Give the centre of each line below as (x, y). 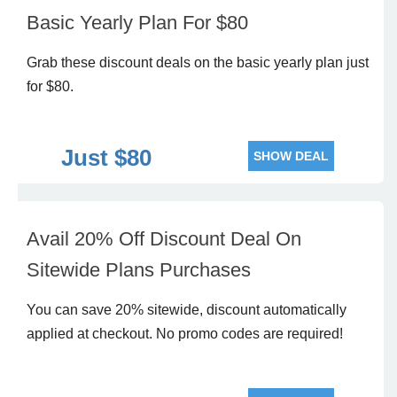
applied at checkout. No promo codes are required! (185, 334)
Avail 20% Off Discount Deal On (164, 239)
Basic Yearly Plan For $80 (137, 23)
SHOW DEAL (291, 156)
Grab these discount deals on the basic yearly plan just (198, 62)
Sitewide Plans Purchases (139, 270)
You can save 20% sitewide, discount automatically (187, 310)
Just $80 (106, 158)
